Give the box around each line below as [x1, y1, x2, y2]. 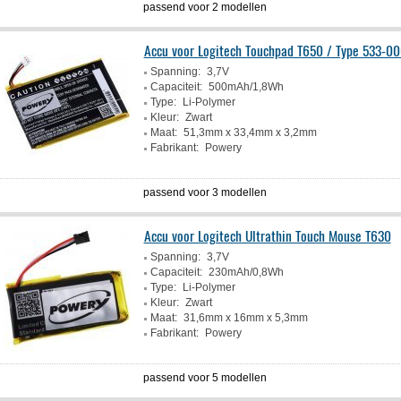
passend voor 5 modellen [143, 371, 268, 384]
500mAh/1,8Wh [208, 81, 284, 93]
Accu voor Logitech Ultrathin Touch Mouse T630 [143, 225, 391, 246]
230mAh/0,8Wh [208, 266, 284, 278]
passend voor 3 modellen [143, 186, 268, 199]
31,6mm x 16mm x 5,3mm [183, 311, 308, 324]
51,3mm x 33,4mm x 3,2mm [183, 126, 317, 139]
